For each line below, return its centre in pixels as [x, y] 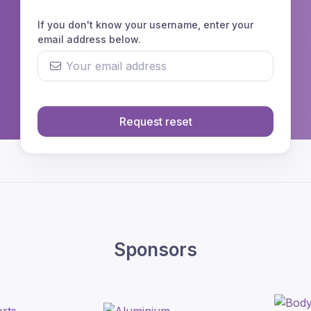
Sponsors [155, 250]
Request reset [155, 122]
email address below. [89, 40]
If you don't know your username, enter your [145, 25]
